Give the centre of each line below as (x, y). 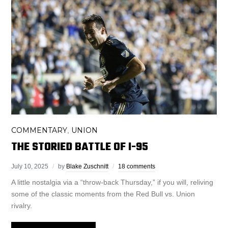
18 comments (137, 166)
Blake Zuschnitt (88, 166)
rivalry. (22, 205)
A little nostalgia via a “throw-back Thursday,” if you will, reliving (112, 182)
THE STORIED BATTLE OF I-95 (80, 147)
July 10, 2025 (30, 166)
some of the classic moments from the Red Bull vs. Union (103, 194)
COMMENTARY (39, 130)
